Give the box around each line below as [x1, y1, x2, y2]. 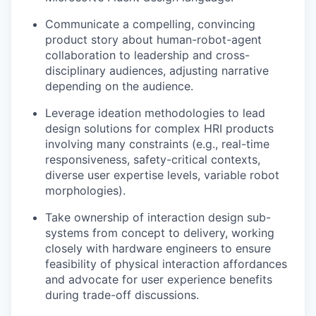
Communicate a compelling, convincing [45, 16, 255, 31]
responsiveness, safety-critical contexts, [45, 152, 260, 166]
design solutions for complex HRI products [45, 121, 274, 135]
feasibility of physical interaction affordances [45, 256, 287, 271]
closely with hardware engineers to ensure [45, 241, 271, 255]
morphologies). [45, 183, 126, 197]
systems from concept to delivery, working [45, 225, 274, 240]
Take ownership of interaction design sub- [45, 209, 271, 224]
